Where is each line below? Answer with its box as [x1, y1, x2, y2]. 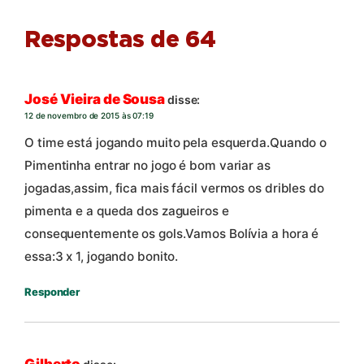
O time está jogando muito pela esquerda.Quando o [24, 135, 327, 151]
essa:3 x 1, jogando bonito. [24, 249, 179, 265]
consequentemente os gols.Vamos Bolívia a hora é [24, 226, 319, 242]
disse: [167, 93, 201, 107]
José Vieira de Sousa [24, 91, 165, 108]
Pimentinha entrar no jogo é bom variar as [24, 158, 271, 174]
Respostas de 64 [24, 29, 216, 53]
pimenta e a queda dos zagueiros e [24, 203, 229, 219]
